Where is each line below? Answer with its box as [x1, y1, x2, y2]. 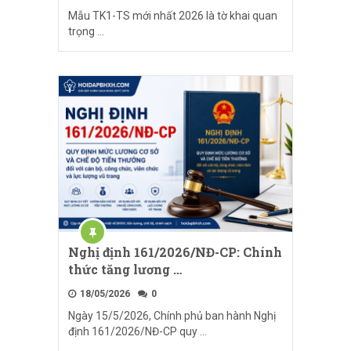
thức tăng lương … [68, 261, 182, 278]
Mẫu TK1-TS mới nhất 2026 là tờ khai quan [68, 9, 277, 23]
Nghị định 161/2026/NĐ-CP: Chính [68, 244, 282, 261]
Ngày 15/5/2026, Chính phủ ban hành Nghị [68, 309, 276, 323]
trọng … [68, 25, 104, 38]
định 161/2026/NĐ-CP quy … [68, 325, 207, 338]
